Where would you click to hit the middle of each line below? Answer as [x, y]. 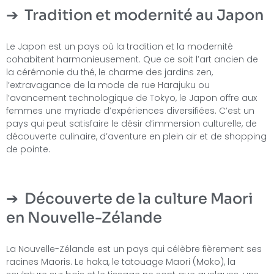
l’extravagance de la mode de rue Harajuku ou [108, 85]
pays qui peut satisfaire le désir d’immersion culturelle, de [131, 123]
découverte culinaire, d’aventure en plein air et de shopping [136, 136]
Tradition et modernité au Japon [144, 15]
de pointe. [28, 149]
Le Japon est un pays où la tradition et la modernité [120, 46]
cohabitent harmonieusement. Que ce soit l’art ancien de [132, 59]
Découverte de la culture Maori [139, 199]
